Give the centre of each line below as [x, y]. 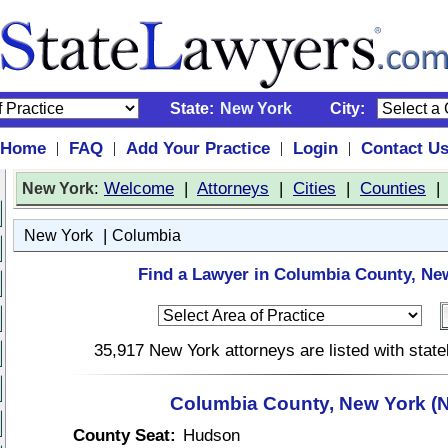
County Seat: [124, 435]
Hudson [211, 435]
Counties [393, 188]
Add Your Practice [197, 148]
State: [192, 108]
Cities [314, 188]
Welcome [139, 188]
